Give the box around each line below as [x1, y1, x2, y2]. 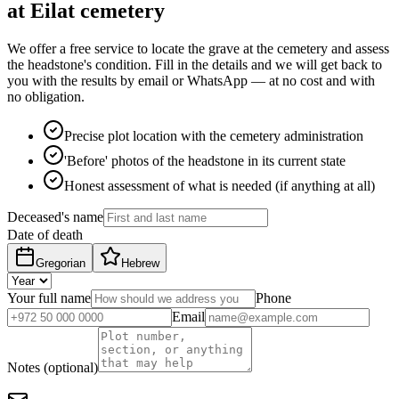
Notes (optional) [7, 359, 98, 375]
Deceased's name [7, 208, 103, 224]
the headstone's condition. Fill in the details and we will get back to [7, 56, 382, 72]
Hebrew [121, 256, 159, 270]
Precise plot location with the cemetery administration [64, 127, 363, 143]
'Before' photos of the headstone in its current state [64, 152, 346, 168]
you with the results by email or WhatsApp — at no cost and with [7, 72, 375, 88]
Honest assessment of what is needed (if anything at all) [64, 177, 375, 193]
